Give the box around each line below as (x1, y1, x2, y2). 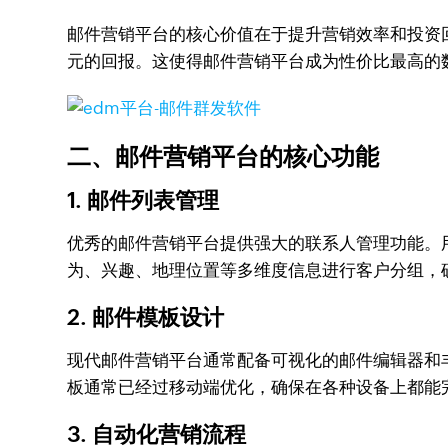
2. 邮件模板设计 (67, 305, 225, 330)
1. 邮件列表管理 (67, 188, 220, 213)
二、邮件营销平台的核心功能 (67, 143, 380, 170)
